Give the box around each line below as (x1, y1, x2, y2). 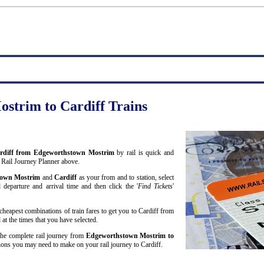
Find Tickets (137, 182, 173, 191)
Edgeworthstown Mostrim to (85, 232, 174, 240)
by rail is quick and (114, 148, 174, 157)
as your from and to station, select (77, 173, 174, 182)
